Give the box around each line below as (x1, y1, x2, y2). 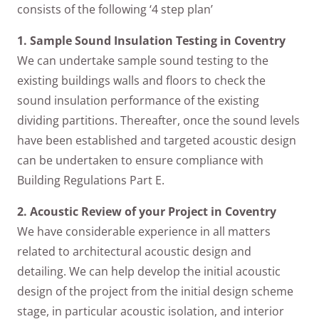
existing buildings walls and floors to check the (17, 72, 266, 88)
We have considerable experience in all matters (17, 223, 271, 239)
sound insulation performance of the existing (17, 92, 259, 108)
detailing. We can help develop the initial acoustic (17, 263, 281, 279)
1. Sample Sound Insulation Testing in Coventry (17, 32, 286, 48)
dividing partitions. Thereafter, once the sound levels (17, 112, 300, 128)
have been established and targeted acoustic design (17, 132, 296, 148)
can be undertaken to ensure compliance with (17, 152, 263, 168)
